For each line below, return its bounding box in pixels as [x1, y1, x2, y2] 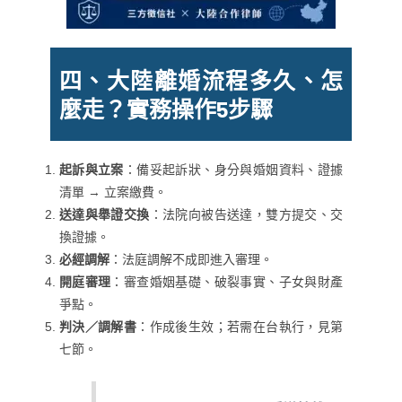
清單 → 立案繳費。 [58, 184, 167, 199]
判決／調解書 [58, 319, 137, 334]
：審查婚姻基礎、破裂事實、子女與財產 [110, 274, 344, 289]
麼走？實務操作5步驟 [58, 94, 273, 122]
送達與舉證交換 [58, 206, 150, 222]
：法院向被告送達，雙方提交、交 [149, 206, 344, 222]
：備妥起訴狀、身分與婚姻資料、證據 [123, 162, 344, 177]
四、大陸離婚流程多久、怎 [58, 66, 344, 93]
